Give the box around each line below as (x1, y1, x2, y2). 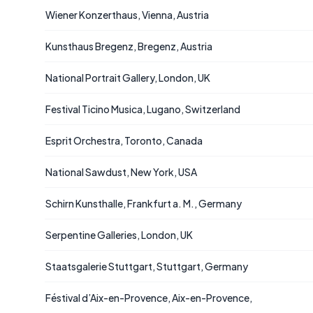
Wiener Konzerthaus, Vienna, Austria (45, 8, 209, 21)
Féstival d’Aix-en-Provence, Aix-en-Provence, (45, 291, 252, 304)
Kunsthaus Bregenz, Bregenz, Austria (45, 40, 212, 52)
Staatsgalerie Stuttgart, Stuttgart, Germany (45, 260, 248, 272)
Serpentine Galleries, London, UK (45, 228, 193, 241)
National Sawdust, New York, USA (45, 166, 197, 178)
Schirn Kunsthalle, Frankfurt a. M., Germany (45, 197, 242, 210)
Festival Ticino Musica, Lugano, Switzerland (45, 103, 240, 115)
